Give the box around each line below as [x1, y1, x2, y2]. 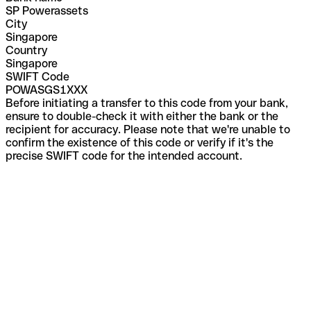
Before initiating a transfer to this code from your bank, [6, 96, 288, 110]
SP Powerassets [6, 3, 88, 17]
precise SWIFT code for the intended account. [6, 149, 242, 162]
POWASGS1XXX [6, 83, 87, 96]
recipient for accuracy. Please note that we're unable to [6, 122, 290, 136]
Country [6, 43, 47, 57]
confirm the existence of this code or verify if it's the [6, 135, 274, 149]
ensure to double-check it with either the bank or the [6, 109, 278, 123]
